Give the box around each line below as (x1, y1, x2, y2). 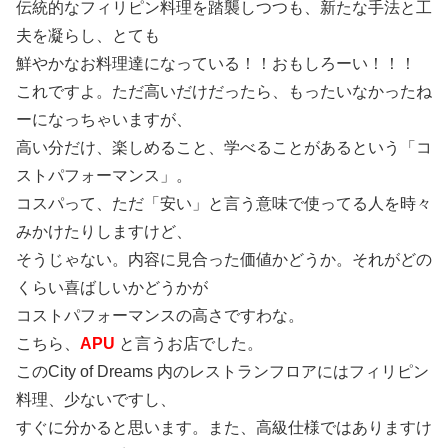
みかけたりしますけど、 (16, 223, 192, 241)
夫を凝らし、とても (16, 27, 160, 45)
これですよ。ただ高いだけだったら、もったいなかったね (16, 83, 432, 101)
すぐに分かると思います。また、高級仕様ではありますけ (16, 419, 432, 437)
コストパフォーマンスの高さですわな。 (16, 307, 304, 325)
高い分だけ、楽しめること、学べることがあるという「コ (16, 139, 432, 157)
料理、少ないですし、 (16, 391, 176, 409)
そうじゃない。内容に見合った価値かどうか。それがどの (16, 251, 432, 269)
